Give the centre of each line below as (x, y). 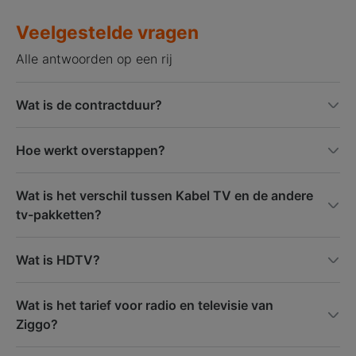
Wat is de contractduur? (89, 104)
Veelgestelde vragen (107, 32)
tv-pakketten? (59, 214)
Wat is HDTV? (58, 259)
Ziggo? (37, 324)
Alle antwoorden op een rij (94, 58)
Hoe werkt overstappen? (91, 150)
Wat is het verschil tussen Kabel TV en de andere (164, 195)
